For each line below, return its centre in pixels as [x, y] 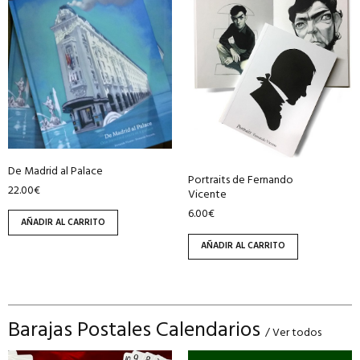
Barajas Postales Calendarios [137, 330]
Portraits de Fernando [241, 181]
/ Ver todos [293, 333]
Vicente [207, 195]
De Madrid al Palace [55, 171]
